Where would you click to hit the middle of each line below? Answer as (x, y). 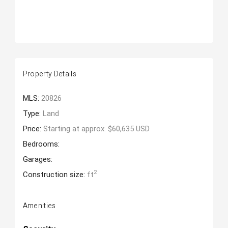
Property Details (50, 74)
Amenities (39, 206)
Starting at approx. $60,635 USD (96, 129)
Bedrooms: (41, 144)
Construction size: (55, 175)
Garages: (37, 159)
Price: (33, 129)
